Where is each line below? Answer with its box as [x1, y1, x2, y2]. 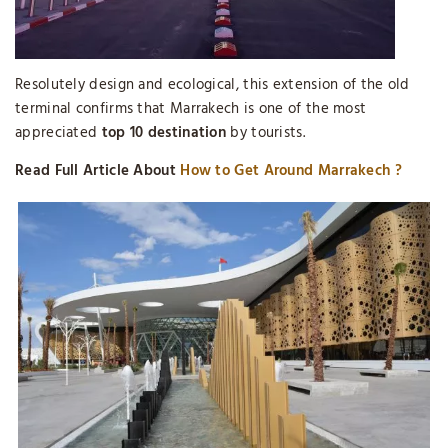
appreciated [15, 121, 102, 145]
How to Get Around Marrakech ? [180, 159, 402, 183]
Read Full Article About [15, 159, 181, 183]
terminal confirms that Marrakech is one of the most [15, 97, 367, 121]
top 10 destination [101, 121, 227, 145]
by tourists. [226, 121, 305, 145]
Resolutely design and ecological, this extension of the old [15, 73, 410, 97]
